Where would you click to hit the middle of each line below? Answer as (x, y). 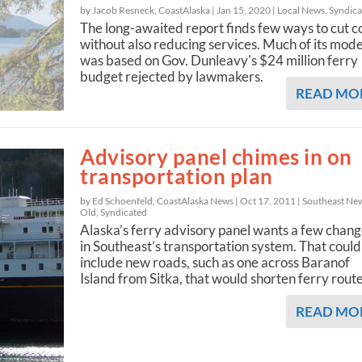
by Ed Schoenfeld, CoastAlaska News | (160, 201)
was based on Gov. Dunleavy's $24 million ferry (219, 60)
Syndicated (124, 213)
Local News (301, 10)
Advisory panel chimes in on (216, 157)
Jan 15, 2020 (244, 10)
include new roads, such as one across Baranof (215, 263)
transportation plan (177, 177)
